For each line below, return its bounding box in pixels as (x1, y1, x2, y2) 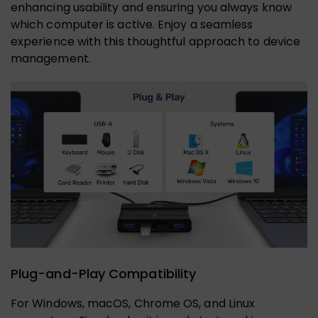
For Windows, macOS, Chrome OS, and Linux (11, 295, 256, 312)
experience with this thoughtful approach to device (11, 33, 300, 50)
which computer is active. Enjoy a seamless (11, 16, 253, 33)
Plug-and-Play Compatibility (11, 265, 197, 283)
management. (11, 50, 91, 67)
